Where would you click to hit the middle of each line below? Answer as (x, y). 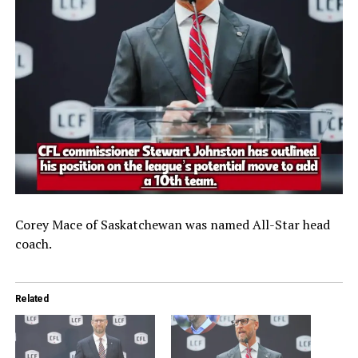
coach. (33, 243)
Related (32, 298)
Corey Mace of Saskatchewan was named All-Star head (172, 224)
